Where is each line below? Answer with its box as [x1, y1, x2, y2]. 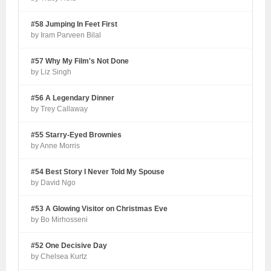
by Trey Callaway [31, 105, 88, 114]
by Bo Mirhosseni [31, 215, 88, 224]
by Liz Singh [31, 68, 72, 77]
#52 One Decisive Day [31, 241, 108, 250]
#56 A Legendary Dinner [31, 94, 115, 103]
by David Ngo [31, 178, 76, 188]
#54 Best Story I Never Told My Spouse [31, 168, 165, 177]
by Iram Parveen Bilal [31, 31, 102, 40]
